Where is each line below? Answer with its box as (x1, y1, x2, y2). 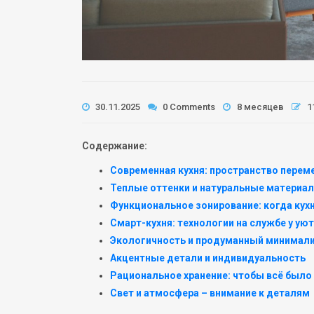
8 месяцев (237, 101, 284, 112)
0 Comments (161, 101, 215, 112)
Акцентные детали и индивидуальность (110, 252, 306, 264)
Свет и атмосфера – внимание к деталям (110, 287, 310, 299)
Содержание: (82, 139, 147, 151)
